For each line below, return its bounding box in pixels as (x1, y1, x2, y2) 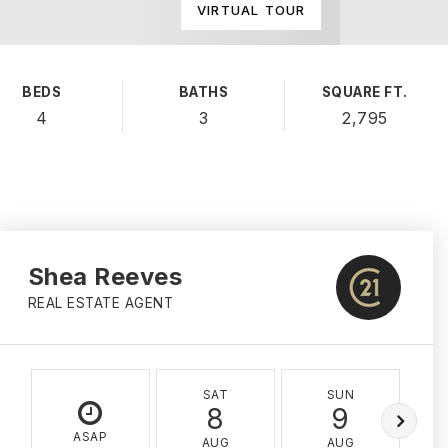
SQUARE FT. (321, 84, 408, 100)
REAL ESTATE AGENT (27, 295, 174, 311)
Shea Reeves (27, 262, 183, 291)
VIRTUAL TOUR (197, 2, 306, 18)
